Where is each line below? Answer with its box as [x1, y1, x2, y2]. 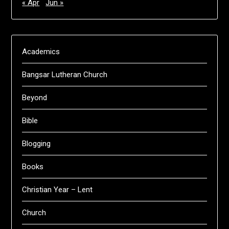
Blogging [22, 139, 51, 148]
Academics [22, 47, 60, 56]
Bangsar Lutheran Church [22, 70, 108, 79]
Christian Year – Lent [22, 185, 93, 194]
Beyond [22, 93, 48, 102]
